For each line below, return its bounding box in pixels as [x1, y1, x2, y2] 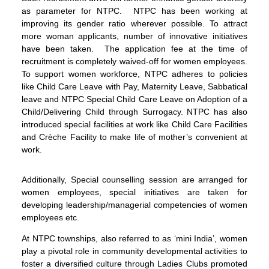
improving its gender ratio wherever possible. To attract [22, 19, 247, 29]
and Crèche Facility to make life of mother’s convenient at [22, 132, 247, 142]
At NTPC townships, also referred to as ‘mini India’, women [22, 234, 247, 244]
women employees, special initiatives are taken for [22, 187, 247, 198]
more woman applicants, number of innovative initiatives [22, 31, 247, 41]
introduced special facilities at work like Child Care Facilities [22, 119, 247, 130]
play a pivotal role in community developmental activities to [22, 246, 247, 256]
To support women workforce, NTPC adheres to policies [22, 69, 247, 79]
